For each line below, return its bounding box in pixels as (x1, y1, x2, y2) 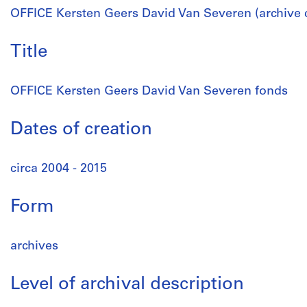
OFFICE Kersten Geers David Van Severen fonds (10, 85, 288, 98)
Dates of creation (10, 121, 152, 139)
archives (10, 240, 58, 253)
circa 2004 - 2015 (10, 162, 107, 175)
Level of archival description (10, 275, 244, 294)
